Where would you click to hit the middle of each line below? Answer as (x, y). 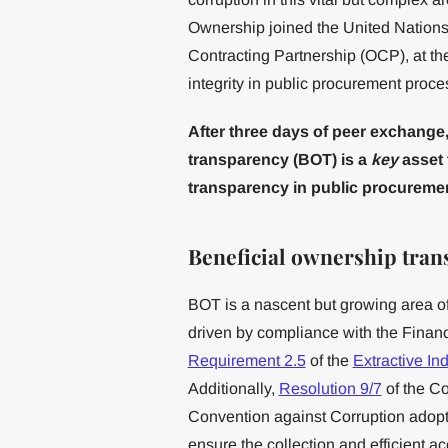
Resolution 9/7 (330, 388)
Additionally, (233, 388)
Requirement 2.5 (246, 360)
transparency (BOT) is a (277, 159)
